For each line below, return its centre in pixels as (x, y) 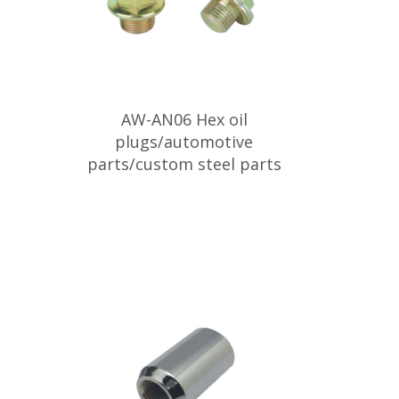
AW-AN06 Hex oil (184, 119)
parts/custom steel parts (184, 164)
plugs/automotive (184, 142)
